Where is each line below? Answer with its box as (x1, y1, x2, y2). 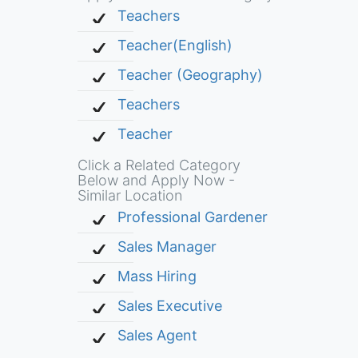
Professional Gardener (117, 209, 268, 225)
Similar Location (77, 187, 182, 204)
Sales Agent (117, 327, 197, 344)
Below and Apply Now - (77, 172, 235, 189)
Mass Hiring (117, 268, 197, 284)
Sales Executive (117, 297, 222, 314)
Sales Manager (117, 238, 217, 255)
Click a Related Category (77, 157, 241, 173)
